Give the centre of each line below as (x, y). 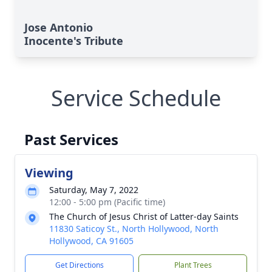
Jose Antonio (59, 27)
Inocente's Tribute (74, 41)
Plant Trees (193, 265)
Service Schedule (136, 98)
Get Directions (79, 265)
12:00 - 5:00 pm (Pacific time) (107, 202)
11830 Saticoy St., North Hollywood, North (134, 229)
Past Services (71, 139)
